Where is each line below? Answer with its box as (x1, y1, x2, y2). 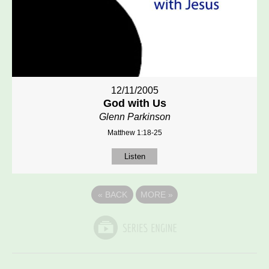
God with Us (103, 97, 166, 110)
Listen (124, 152, 145, 162)
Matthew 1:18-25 (107, 128, 162, 138)
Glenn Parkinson (98, 112, 171, 122)
